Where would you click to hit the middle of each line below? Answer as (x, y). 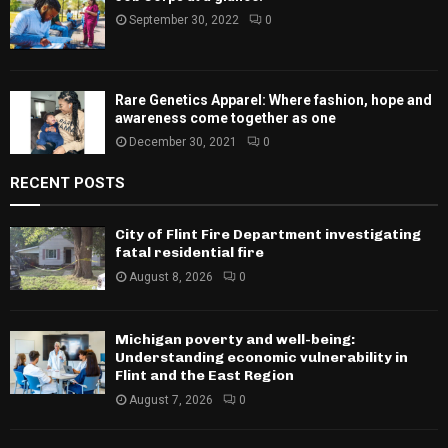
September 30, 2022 (184, 19)
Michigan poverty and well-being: (235, 339)
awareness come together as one (225, 117)
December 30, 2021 (183, 141)
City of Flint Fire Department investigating (268, 235)
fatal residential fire (189, 253)
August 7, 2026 (171, 399)
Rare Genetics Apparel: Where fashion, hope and (273, 99)
